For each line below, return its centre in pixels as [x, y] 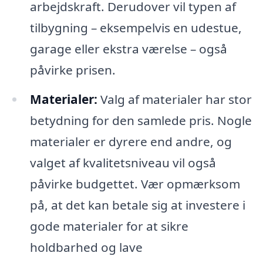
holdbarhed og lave [86, 247]
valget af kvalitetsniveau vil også [123, 162]
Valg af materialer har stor [174, 99]
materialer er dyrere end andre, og [131, 141]
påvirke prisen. [73, 70]
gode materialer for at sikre [109, 226]
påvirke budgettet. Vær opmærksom [135, 183]
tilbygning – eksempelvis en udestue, [136, 27]
